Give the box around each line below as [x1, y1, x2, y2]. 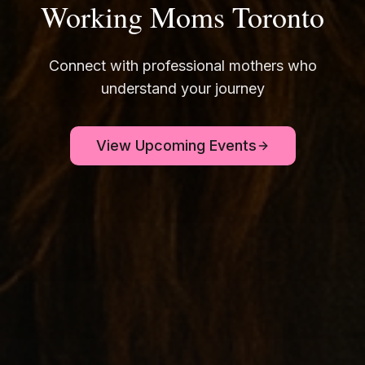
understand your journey [100, 79, 265, 97]
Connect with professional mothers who [48, 56, 317, 74]
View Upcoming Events [95, 136, 257, 154]
